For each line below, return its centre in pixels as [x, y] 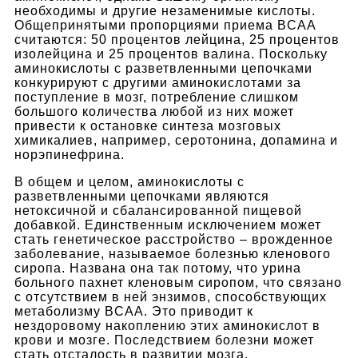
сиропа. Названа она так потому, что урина [158, 268]
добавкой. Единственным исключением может [168, 225]
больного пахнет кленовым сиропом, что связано [178, 282]
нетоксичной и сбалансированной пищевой [158, 210]
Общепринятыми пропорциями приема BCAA [165, 25]
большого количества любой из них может [154, 111]
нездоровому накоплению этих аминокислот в [167, 325]
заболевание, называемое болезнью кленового [173, 253]
